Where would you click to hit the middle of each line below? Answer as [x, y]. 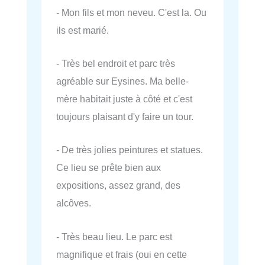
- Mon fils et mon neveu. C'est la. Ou [131, 12]
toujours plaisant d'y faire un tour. [125, 117]
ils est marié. [83, 30]
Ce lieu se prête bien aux [109, 168]
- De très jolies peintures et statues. [130, 150]
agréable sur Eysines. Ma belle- [122, 81]
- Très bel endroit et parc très [116, 64]
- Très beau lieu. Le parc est [114, 236]
